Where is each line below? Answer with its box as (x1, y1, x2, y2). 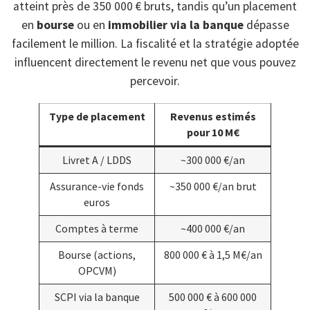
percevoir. (130, 73, 180, 89)
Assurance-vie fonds (50, 179, 144, 193)
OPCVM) (77, 263, 116, 277)
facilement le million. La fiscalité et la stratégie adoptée (11, 36, 299, 51)
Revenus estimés (170, 109, 256, 123)
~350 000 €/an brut (169, 179, 257, 193)
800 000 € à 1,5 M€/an (163, 247, 262, 262)
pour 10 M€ (186, 125, 239, 139)
